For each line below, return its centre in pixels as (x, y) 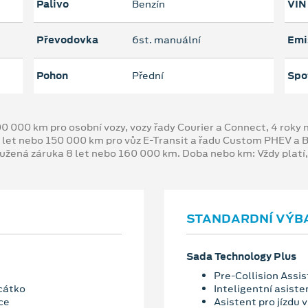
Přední (147, 76)
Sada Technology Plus (241, 257)
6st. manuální (166, 40)
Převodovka (67, 40)
